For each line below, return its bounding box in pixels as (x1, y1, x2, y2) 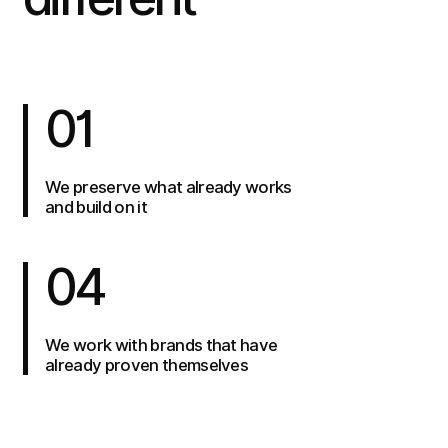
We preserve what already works (45, 176, 292, 197)
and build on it (45, 196, 147, 217)
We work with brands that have (45, 334, 278, 355)
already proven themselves (45, 354, 249, 375)
